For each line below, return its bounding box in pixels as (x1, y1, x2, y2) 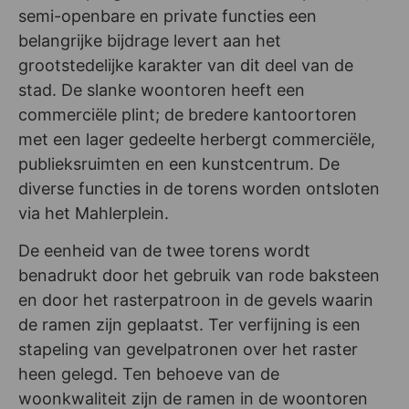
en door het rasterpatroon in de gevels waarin (18, 290, 373, 310)
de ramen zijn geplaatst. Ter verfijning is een (18, 315, 361, 335)
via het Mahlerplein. (18, 203, 169, 223)
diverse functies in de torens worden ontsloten (18, 178, 380, 198)
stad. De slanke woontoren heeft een (18, 79, 305, 100)
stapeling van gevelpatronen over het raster (18, 340, 358, 360)
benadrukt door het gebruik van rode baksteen (18, 266, 380, 286)
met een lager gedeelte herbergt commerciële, (18, 129, 375, 149)
